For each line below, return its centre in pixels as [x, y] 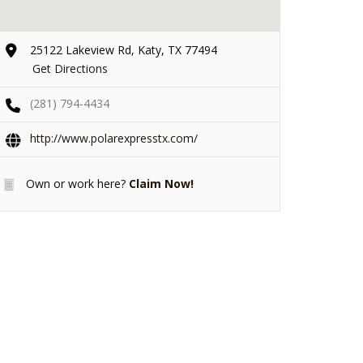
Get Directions [70, 68]
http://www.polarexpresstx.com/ [114, 138]
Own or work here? [74, 183]
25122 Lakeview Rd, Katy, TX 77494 [124, 49]
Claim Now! [161, 183]
